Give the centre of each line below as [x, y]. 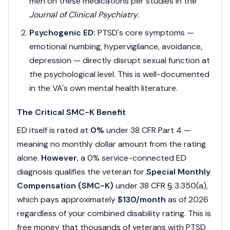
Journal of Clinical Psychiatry [83, 15]
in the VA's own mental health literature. [103, 88]
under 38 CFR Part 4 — [148, 130]
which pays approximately [67, 200]
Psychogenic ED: [62, 33]
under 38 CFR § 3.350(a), [161, 186]
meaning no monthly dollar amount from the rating [111, 144]
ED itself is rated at [54, 130]
